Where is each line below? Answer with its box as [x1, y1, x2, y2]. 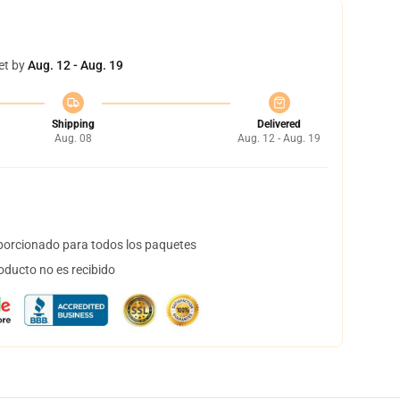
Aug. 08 [54, 132, 92, 145]
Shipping [51, 118, 95, 130]
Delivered [257, 118, 301, 130]
